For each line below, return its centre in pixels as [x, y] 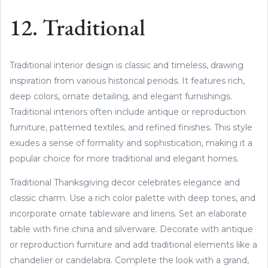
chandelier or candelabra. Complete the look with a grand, [129, 260]
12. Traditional [77, 29]
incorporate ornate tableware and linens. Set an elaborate [128, 213]
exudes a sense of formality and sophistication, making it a [131, 143]
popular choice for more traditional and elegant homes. [124, 158]
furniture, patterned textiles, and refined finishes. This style [131, 127]
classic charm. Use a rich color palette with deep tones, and [133, 198]
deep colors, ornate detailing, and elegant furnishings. [121, 96]
